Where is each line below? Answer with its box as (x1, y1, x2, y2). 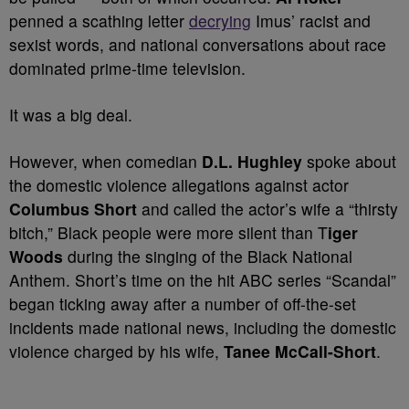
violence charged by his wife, (9, 340, 224, 362)
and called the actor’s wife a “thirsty (137, 197, 398, 220)
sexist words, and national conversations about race (9, 33, 386, 56)
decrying (189, 9, 251, 32)
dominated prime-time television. (9, 57, 246, 79)
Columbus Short (9, 197, 137, 220)
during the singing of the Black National (63, 245, 352, 267)
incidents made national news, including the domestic (9, 316, 396, 339)
